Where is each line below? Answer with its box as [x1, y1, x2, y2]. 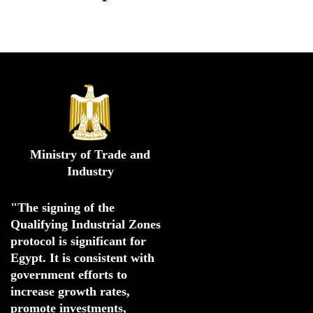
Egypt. [10, 250, 50, 265]
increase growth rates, [10, 284, 130, 298]
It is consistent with [50, 250, 154, 265]
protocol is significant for [10, 233, 146, 248]
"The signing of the [10, 200, 115, 214]
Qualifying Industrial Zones [10, 217, 161, 231]
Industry [66, 163, 114, 178]
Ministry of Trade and [30, 147, 150, 161]
